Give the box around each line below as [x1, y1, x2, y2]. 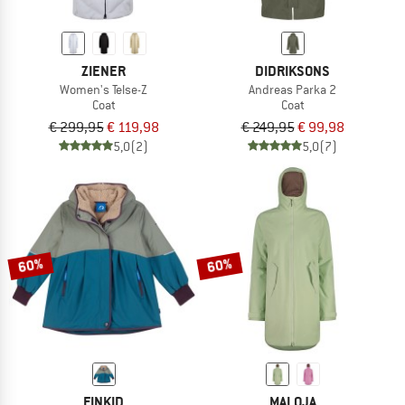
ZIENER [81, 61, 126, 80]
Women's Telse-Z [60, 80, 147, 98]
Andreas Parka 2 [249, 80, 336, 98]
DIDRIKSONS [255, 61, 330, 80]
